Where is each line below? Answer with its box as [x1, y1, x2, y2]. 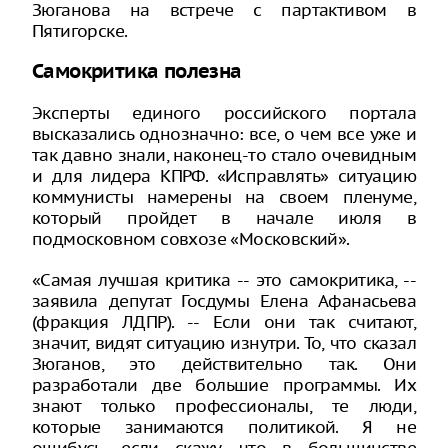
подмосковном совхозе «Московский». [32, 227, 350, 250]
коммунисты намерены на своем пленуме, [32, 185, 416, 208]
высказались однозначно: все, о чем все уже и [32, 122, 416, 145]
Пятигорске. [32, 20, 128, 42]
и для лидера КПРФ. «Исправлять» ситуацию [32, 164, 416, 187]
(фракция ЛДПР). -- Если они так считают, [32, 310, 416, 333]
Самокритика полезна [32, 61, 242, 84]
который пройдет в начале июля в [32, 206, 416, 229]
